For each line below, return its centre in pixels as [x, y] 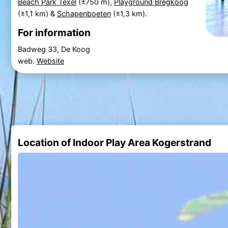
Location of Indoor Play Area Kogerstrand [114, 142]
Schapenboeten [84, 13]
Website [50, 61]
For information [54, 33]
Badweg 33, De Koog [54, 49]
